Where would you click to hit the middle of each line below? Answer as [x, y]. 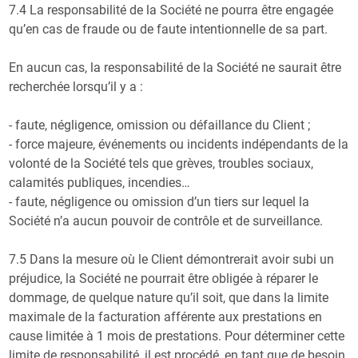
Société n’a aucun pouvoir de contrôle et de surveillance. [166, 221]
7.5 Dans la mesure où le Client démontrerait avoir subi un [172, 259]
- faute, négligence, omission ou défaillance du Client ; [160, 125]
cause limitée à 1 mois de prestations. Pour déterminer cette [177, 336]
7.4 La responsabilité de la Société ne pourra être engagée [171, 10]
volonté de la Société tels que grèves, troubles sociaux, [161, 163]
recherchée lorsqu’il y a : [76, 86]
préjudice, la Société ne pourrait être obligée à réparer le [164, 278]
